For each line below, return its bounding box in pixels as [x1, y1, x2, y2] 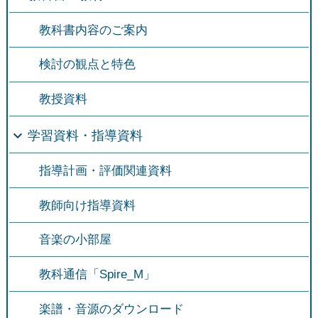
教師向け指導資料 [38, 198, 136, 212]
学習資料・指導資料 [28, 128, 143, 143]
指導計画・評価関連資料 [38, 163, 172, 177]
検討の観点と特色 [38, 57, 136, 72]
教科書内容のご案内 [38, 23, 148, 37]
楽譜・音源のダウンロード [38, 302, 184, 316]
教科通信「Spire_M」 [38, 268, 155, 282]
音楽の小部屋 [38, 233, 111, 247]
